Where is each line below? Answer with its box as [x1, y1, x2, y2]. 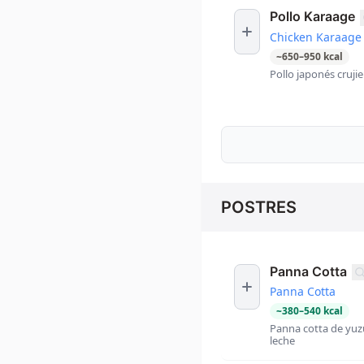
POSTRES [221, 197, 297, 217]
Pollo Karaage [270, 7, 355, 24]
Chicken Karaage [270, 28, 362, 45]
